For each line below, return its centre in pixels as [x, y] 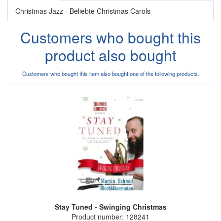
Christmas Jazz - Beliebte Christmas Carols [83, 11]
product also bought [110, 55]
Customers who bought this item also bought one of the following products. [110, 73]
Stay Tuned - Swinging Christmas [110, 206]
